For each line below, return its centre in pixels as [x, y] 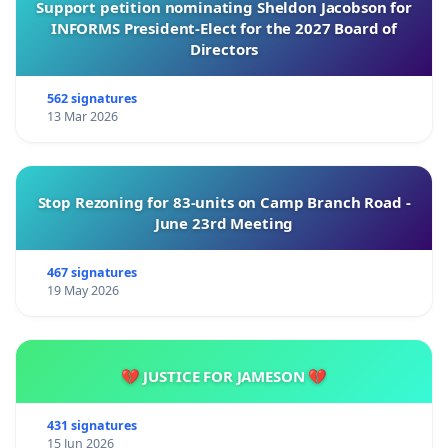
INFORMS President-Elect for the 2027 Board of [224, 27]
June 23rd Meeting [224, 222]
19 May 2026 [82, 290]
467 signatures [91, 272]
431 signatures [91, 425]
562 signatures [91, 98]
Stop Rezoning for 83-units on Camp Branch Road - [224, 201]
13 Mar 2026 [82, 116]
